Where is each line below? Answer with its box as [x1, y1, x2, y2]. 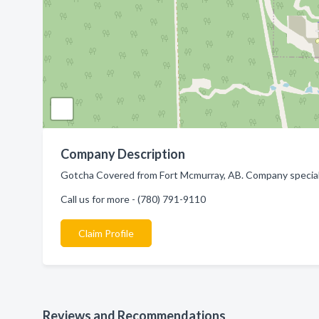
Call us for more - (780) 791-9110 [61, 193, 206, 205]
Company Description [61, 146, 185, 162]
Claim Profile [78, 227, 134, 239]
